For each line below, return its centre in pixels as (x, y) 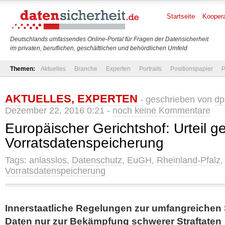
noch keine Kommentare (161, 110)
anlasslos (48, 160)
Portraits (150, 69)
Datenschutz (97, 160)
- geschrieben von (176, 99)
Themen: (23, 69)
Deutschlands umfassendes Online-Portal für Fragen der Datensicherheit (109, 39)
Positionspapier (192, 69)
